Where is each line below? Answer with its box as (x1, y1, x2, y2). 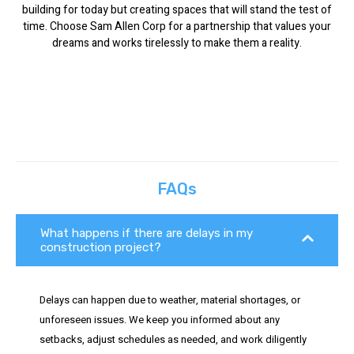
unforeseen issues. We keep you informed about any (40, 311, 280, 327)
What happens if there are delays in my (40, 225, 253, 240)
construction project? (40, 239, 161, 254)
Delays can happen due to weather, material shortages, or (40, 292, 300, 307)
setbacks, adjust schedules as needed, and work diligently (40, 331, 307, 347)
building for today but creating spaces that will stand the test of (22, 2, 332, 19)
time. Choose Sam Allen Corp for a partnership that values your (23, 18, 331, 36)
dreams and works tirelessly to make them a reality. (52, 35, 302, 52)
